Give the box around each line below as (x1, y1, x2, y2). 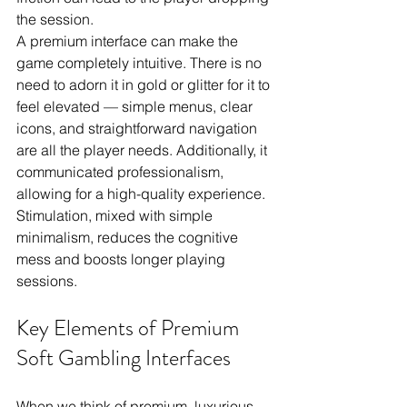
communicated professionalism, (16, 163, 227, 182)
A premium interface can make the (16, 32, 242, 51)
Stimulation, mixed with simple (16, 206, 216, 225)
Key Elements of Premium (16, 313, 243, 344)
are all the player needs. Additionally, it (16, 141, 271, 160)
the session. (16, 10, 94, 29)
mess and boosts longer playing (16, 250, 229, 269)
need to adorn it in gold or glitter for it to (16, 75, 273, 94)
